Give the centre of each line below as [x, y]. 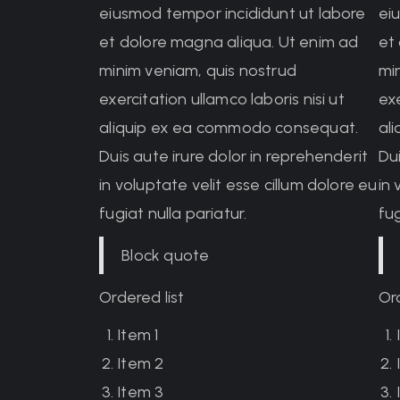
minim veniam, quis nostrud [198, 71]
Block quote [166, 255]
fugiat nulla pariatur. [173, 213]
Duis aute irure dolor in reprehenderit [234, 156]
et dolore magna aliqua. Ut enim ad [229, 42]
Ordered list [142, 297]
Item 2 [141, 363]
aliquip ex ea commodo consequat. [229, 128]
